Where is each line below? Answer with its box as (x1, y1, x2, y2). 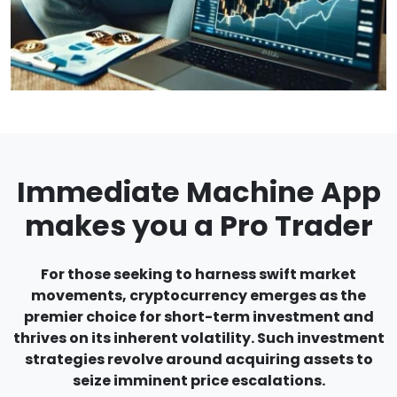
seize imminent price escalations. (72, 370, 325, 391)
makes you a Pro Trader (24, 206, 373, 245)
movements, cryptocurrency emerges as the (31, 285, 366, 306)
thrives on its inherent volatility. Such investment (12, 328, 385, 348)
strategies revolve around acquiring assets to (24, 349, 373, 370)
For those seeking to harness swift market (41, 264, 356, 284)
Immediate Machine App (16, 172, 381, 212)
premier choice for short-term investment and (23, 307, 374, 327)
